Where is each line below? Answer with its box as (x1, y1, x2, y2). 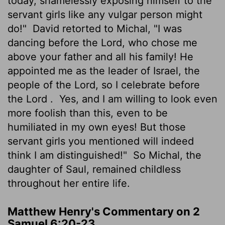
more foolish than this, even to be (8, 106, 168, 119)
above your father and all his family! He (8, 50, 193, 63)
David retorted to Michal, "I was (30, 22, 182, 35)
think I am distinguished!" (8, 149, 130, 161)
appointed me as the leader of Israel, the (8, 64, 200, 77)
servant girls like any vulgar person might (8, 8, 202, 21)
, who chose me (122, 36, 197, 49)
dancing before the (8, 36, 101, 49)
